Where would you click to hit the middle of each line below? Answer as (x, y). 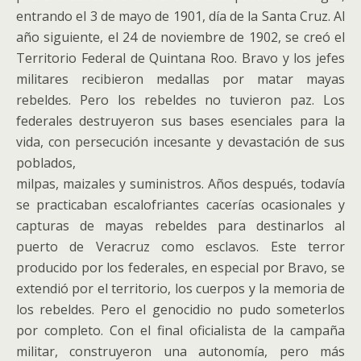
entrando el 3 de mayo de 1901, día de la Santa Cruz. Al (180, 16)
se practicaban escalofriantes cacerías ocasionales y (180, 205)
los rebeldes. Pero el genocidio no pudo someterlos (180, 309)
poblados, (46, 163)
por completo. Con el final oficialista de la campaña (180, 330)
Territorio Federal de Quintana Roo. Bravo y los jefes (180, 58)
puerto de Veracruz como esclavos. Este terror (180, 247)
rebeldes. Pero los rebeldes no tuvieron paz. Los (180, 100)
